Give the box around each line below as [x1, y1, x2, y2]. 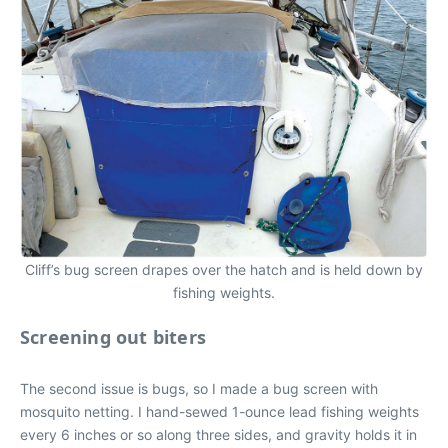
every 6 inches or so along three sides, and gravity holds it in [20, 426, 417, 444]
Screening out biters [20, 325, 206, 350]
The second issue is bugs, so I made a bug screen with [20, 380, 378, 398]
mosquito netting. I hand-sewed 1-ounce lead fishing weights [20, 403, 419, 421]
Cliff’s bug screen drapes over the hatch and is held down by [25, 261, 423, 279]
